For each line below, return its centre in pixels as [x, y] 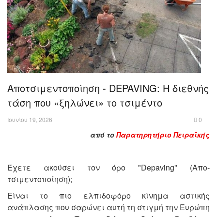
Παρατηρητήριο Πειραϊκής [163, 135]
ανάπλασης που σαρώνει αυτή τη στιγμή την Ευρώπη [108, 207]
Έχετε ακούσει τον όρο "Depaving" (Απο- [108, 168]
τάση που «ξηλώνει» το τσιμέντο [88, 103]
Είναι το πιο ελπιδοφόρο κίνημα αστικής [108, 196]
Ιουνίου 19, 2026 [30, 120]
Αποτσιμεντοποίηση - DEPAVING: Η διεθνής [108, 88]
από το [103, 135]
